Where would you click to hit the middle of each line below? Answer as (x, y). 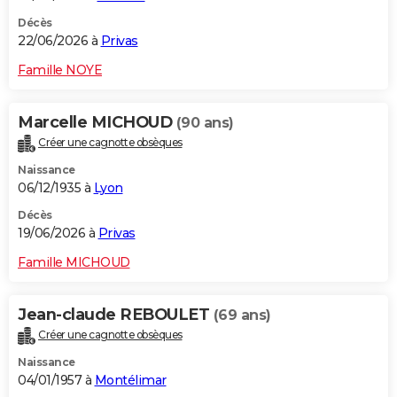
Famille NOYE (60, 70)
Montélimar (130, 380)
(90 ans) (205, 122)
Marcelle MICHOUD (97, 122)
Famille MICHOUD (74, 262)
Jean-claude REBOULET (116, 314)
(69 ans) (242, 315)
